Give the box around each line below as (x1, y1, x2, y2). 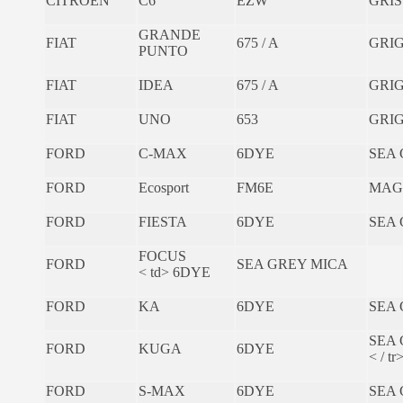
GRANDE (139, 26, 201, 42)
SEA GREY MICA (237, 255, 348, 272)
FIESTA (139, 213, 187, 229)
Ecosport (139, 179, 189, 195)
